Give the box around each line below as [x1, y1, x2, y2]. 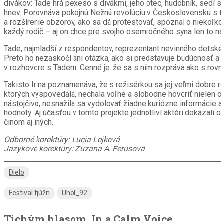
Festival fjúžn [9, 188, 50, 197]
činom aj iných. [4, 117, 53, 127]
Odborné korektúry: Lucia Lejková [4, 135, 120, 145]
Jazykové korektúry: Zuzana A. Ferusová [4, 144, 145, 154]
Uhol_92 [62, 188, 87, 197]
